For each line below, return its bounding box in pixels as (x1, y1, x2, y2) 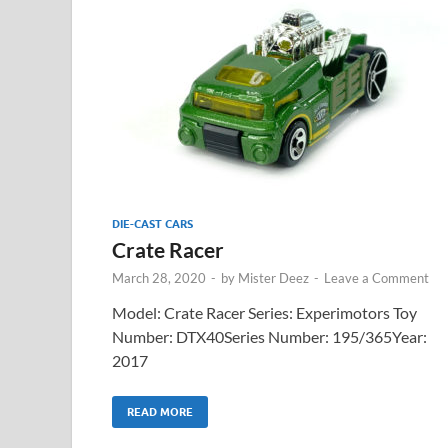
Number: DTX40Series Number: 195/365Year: (112, 326, 427, 346)
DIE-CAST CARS (112, 216, 193, 231)
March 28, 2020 (112, 269, 206, 286)
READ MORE (127, 404, 193, 419)
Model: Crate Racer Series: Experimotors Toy (112, 302, 417, 322)
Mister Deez (238, 269, 309, 286)
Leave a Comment (324, 269, 429, 286)
